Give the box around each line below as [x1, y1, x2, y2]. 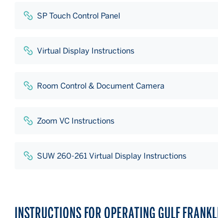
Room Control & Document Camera [37, 81, 164, 90]
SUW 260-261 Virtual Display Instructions [37, 151, 186, 160]
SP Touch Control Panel [37, 11, 120, 20]
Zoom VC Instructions [37, 116, 114, 125]
